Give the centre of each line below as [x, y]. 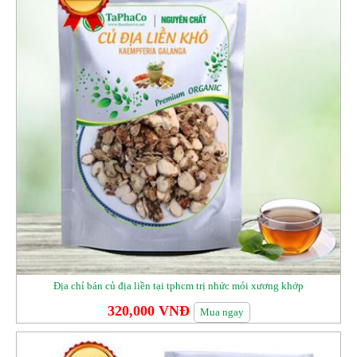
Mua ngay [222, 312]
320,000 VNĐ [148, 310]
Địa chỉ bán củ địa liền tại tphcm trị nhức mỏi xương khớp [178, 285]
